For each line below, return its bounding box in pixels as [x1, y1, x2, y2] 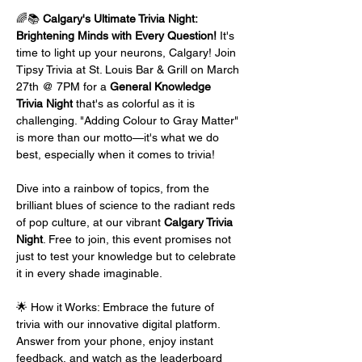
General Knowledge [110, 80, 214, 93]
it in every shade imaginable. [16, 267, 162, 280]
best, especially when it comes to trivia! [16, 148, 215, 161]
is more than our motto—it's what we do [16, 131, 222, 144]
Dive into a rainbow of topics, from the [16, 182, 213, 195]
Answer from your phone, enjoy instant [16, 335, 217, 347]
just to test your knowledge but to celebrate [16, 250, 239, 263]
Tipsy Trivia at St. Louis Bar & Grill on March [16, 63, 242, 76]
